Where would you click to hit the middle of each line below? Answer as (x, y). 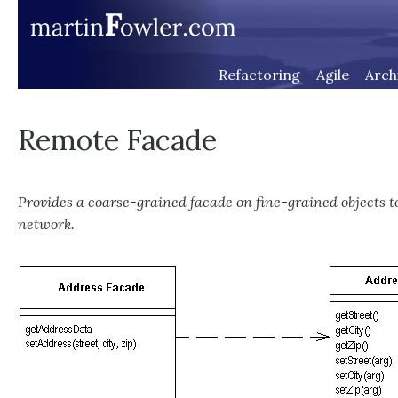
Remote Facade (117, 140)
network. (46, 224)
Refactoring (259, 75)
